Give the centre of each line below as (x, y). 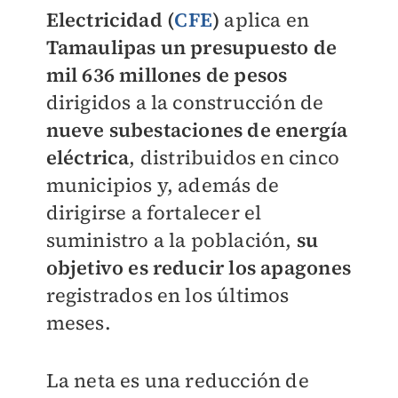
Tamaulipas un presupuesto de (191, 47)
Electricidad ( (110, 20)
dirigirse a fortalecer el (154, 212)
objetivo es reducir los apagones (198, 267)
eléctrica (88, 157)
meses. (78, 322)
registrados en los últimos (167, 295)
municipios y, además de (163, 185)
